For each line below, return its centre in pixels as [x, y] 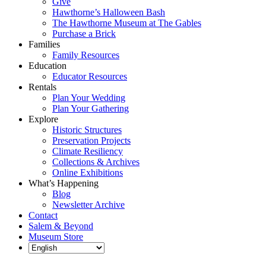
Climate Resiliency [88, 151]
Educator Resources [90, 76]
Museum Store [56, 237]
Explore [43, 119]
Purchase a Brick [84, 34]
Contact [43, 215]
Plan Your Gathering [91, 108]
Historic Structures [87, 130]
